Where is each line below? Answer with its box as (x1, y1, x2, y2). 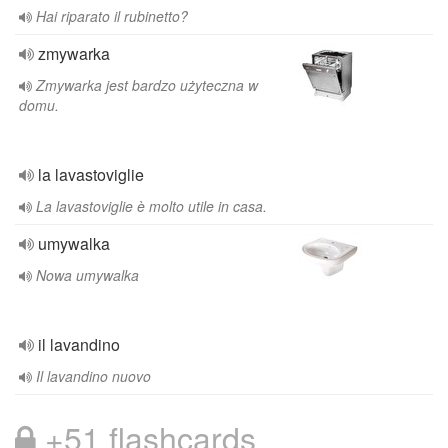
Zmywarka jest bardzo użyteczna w (36, 75, 258, 95)
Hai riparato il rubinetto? (36, 6, 188, 26)
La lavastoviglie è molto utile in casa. (36, 196, 267, 216)
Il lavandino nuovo (36, 366, 151, 386)
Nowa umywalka (36, 265, 139, 285)
